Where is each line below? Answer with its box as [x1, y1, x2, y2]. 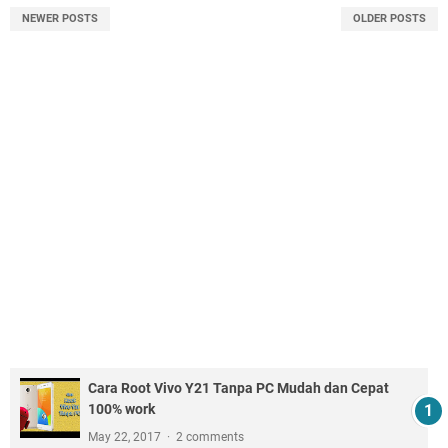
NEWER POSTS [22, 12, 98, 26]
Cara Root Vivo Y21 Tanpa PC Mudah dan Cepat [88, 380, 389, 397]
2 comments [176, 430, 244, 445]
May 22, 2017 [88, 430, 164, 445]
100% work [88, 401, 155, 418]
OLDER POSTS [353, 12, 426, 26]
